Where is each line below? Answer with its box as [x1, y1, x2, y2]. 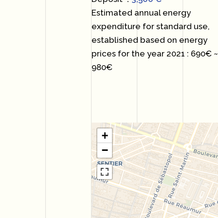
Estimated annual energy [91, 8, 191, 18]
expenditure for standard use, [91, 21, 210, 31]
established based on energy [91, 35, 208, 45]
